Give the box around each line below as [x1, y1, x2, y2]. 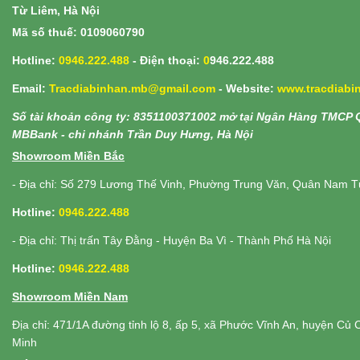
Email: [12, 82, 49, 96]
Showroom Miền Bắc [12, 149, 125, 163]
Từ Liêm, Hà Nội [12, 4, 100, 18]
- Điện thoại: [129, 54, 203, 67]
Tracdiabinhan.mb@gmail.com [49, 82, 215, 96]
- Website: [215, 82, 277, 96]
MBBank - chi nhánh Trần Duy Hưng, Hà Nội [12, 128, 253, 141]
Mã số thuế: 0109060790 [12, 26, 145, 39]
